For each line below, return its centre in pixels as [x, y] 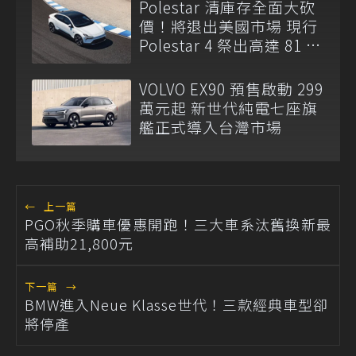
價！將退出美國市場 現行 [228, 25]
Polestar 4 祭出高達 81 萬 [230, 44]
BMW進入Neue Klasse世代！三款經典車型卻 [176, 305]
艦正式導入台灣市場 [211, 126]
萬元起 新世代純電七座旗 [228, 107]
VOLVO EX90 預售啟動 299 [231, 88]
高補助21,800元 [79, 244]
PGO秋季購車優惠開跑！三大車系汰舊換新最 [178, 224]
